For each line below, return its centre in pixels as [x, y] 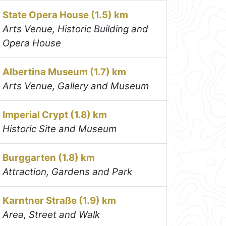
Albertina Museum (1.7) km [65, 72]
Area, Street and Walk [51, 214]
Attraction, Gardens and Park [68, 172]
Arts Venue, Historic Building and [76, 29]
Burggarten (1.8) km [49, 157]
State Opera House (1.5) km [66, 15]
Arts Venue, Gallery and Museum [76, 86]
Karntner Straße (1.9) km [60, 200]
